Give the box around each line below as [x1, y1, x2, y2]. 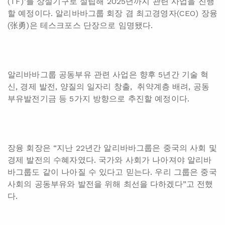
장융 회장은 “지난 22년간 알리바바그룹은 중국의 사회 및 [8, 143, 217, 153]
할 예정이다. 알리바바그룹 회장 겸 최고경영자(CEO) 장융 [8, 9, 217, 19]
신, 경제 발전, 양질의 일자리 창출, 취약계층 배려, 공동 [8, 82, 210, 92]
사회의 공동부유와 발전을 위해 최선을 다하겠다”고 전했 [8, 179, 213, 189]
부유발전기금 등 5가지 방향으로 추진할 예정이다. [8, 94, 190, 104]
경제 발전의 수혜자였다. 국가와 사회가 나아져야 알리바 [8, 155, 212, 165]
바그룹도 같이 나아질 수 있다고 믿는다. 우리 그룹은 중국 [8, 167, 217, 177]
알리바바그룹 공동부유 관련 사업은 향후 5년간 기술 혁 [8, 70, 209, 80]
